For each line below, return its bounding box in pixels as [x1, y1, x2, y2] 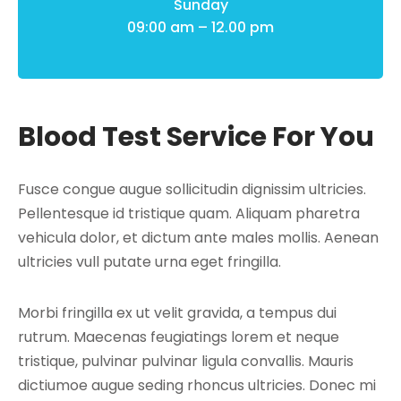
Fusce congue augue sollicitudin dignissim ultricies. [18, 178, 366, 200]
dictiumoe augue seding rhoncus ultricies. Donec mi [18, 374, 376, 396]
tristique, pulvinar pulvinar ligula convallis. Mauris [18, 350, 354, 371]
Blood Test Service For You [18, 117, 374, 156]
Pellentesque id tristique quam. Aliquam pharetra [18, 202, 360, 224]
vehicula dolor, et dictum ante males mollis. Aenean [18, 226, 379, 248]
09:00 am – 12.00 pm [127, 16, 274, 38]
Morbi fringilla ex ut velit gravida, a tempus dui [18, 302, 337, 323]
